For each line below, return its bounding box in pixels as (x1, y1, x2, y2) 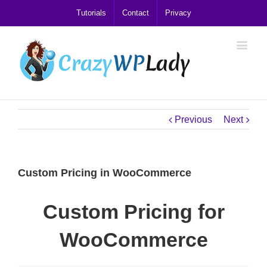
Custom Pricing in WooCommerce (18, 166, 191, 179)
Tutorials (76, 8, 106, 17)
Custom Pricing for (42, 200, 225, 223)
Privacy (164, 8, 191, 17)
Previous (175, 114, 212, 125)
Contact (122, 8, 149, 17)
